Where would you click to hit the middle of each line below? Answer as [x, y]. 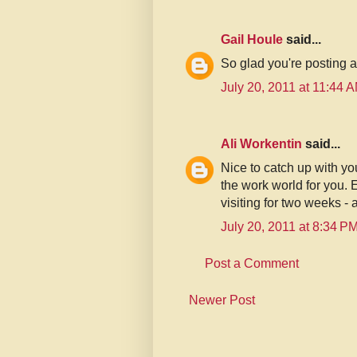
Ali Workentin [261, 144]
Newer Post [222, 300]
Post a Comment [252, 264]
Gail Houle [252, 40]
